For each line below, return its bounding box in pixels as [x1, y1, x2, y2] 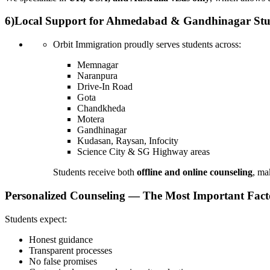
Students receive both [53, 167, 137, 178]
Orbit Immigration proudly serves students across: [53, 39, 241, 50]
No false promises [29, 256, 97, 266]
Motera [77, 114, 104, 125]
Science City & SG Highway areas [77, 146, 210, 157]
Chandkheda [77, 103, 125, 114]
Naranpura [77, 71, 118, 81]
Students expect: [5, 213, 67, 224]
